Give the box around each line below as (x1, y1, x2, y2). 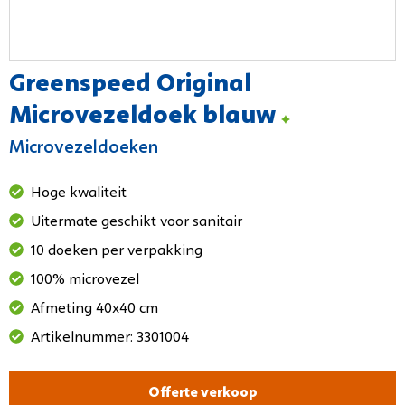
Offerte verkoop (147, 386, 258, 401)
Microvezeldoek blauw (9, 104, 281, 130)
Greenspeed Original (9, 72, 251, 99)
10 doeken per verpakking (31, 244, 202, 259)
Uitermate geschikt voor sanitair (31, 215, 242, 231)
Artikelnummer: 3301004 (31, 331, 189, 346)
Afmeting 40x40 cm (31, 302, 158, 317)
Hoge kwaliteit (31, 186, 127, 202)
